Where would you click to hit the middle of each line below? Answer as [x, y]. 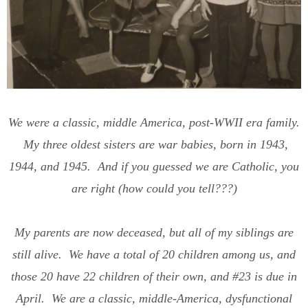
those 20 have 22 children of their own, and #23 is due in [154, 277]
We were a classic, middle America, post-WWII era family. [154, 123]
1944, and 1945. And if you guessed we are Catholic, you [154, 167]
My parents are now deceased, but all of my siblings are [154, 233]
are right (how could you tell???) [154, 189]
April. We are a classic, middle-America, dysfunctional [154, 299]
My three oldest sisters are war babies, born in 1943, [154, 145]
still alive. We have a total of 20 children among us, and [154, 255]
